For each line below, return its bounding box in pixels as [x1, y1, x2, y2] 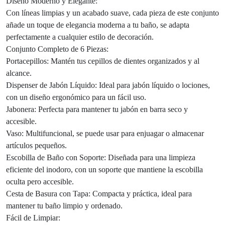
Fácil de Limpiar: [6, 213, 60, 222]
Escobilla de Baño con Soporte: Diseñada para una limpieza [6, 153, 195, 162]
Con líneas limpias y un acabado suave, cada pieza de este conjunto [6, 9, 219, 18]
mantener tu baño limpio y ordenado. [6, 201, 123, 210]
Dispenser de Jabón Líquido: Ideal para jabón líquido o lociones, [6, 81, 210, 90]
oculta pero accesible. [6, 177, 74, 186]
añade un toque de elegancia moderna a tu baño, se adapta [6, 21, 189, 30]
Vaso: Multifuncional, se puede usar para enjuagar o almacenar [6, 129, 204, 138]
